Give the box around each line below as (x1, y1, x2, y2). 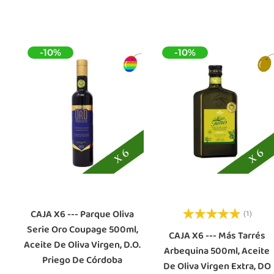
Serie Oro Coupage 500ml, (26, 222, 138, 238)
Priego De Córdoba (42, 253, 123, 268)
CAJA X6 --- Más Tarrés (168, 228, 265, 244)
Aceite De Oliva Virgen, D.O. (24, 237, 141, 253)
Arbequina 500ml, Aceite (164, 243, 270, 259)
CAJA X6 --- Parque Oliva (31, 207, 135, 223)
